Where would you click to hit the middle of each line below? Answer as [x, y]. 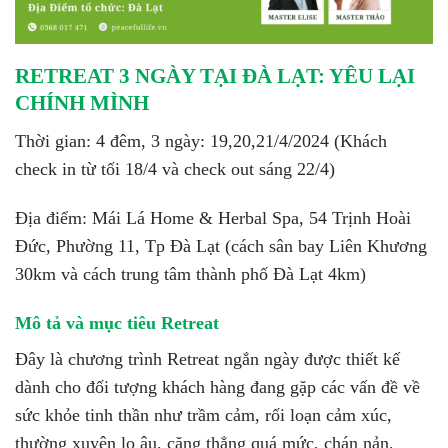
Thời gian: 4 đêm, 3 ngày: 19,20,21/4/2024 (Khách [201, 140]
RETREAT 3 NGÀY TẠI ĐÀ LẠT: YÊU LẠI [215, 76]
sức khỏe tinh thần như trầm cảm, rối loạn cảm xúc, [203, 414]
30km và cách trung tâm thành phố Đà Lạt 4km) [190, 273]
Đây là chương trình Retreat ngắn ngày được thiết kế [207, 358]
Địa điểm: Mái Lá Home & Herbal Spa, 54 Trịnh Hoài [213, 217]
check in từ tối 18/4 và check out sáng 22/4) [175, 168]
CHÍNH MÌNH [84, 103]
